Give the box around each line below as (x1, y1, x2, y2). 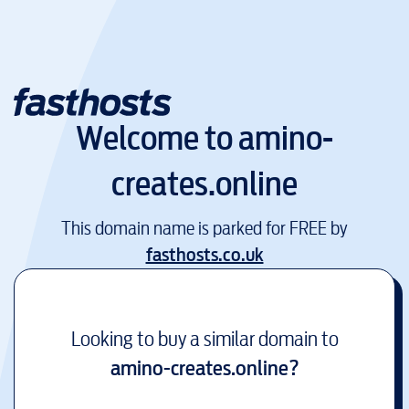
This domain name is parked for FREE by (61, 215, 348, 242)
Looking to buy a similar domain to (70, 323, 339, 353)
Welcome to (76, 116, 238, 162)
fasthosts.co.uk (145, 241, 264, 268)
